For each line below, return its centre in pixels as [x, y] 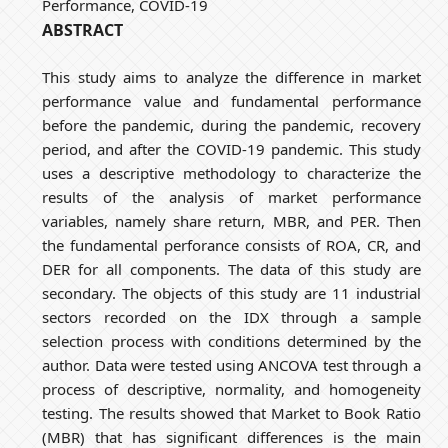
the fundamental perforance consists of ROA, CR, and [231, 245]
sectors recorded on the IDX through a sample [231, 317]
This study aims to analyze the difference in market [231, 77]
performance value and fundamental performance [231, 101]
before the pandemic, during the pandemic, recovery [231, 125]
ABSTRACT [83, 30]
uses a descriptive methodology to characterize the [231, 173]
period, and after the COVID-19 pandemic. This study [231, 149]
